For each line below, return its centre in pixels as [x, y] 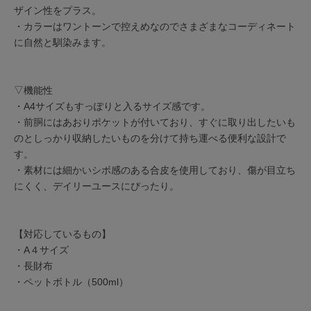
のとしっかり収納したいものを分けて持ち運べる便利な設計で [150, 138]
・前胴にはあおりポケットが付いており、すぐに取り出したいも [155, 122]
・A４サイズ [41, 250]
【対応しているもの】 [62, 234]
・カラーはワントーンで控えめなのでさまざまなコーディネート [155, 26]
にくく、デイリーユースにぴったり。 [96, 186]
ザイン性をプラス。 [58, 10]
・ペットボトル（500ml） [71, 281]
